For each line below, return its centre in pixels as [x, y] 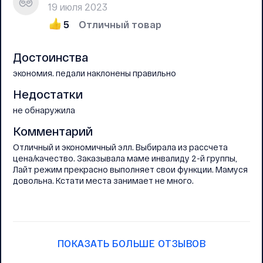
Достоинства [50, 57]
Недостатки [48, 94]
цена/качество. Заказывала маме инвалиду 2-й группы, [125, 159]
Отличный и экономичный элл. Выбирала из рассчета [120, 147]
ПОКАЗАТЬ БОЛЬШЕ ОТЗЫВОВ [131, 244]
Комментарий [53, 131]
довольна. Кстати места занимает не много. [103, 181]
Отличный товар [120, 25]
